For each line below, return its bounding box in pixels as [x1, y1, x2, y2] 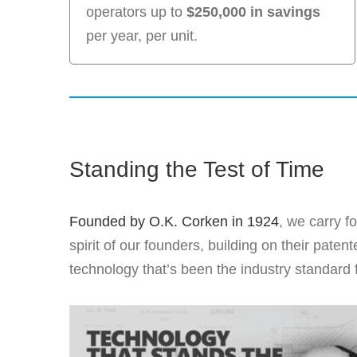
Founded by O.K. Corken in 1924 [69, 214, 279, 230]
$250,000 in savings [186, 4, 320, 21]
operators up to [85, 4, 186, 21]
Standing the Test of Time [69, 157, 324, 182]
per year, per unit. [85, 28, 198, 45]
